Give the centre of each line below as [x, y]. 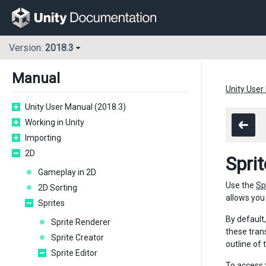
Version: [27, 48]
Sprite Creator [77, 237]
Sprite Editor [74, 253]
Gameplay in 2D [67, 172]
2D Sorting [58, 188]
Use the [241, 185]
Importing [43, 138]
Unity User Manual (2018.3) [75, 107]
